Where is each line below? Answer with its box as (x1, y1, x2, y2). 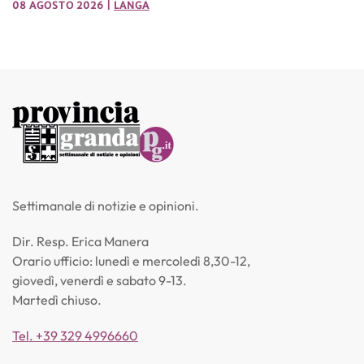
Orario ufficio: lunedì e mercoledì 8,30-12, (12, 252, 250, 269)
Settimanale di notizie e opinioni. (12, 197, 199, 214)
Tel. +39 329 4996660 (12, 327, 138, 344)
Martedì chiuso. (12, 291, 102, 308)
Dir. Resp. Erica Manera (12, 232, 149, 249)
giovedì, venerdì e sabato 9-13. (12, 271, 187, 288)
